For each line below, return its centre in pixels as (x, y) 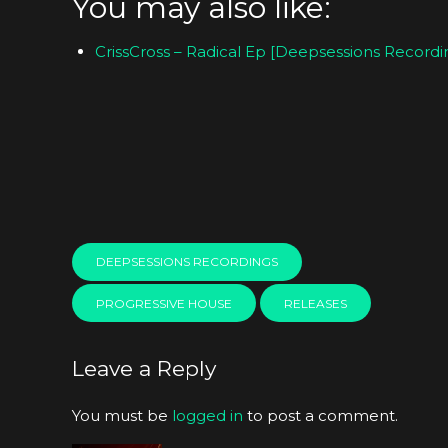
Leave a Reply (144, 368)
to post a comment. (320, 415)
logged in (207, 415)
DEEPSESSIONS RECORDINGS (187, 262)
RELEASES (315, 303)
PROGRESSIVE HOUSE (164, 303)
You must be (122, 415)
